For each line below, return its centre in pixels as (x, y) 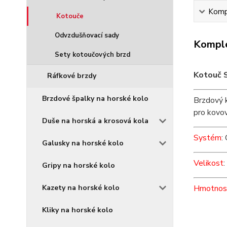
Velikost (208, 163)
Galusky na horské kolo (83, 143)
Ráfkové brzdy (72, 76)
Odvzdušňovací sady (87, 35)
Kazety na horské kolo (81, 188)
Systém (207, 138)
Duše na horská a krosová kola (95, 121)
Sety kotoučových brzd (92, 55)
